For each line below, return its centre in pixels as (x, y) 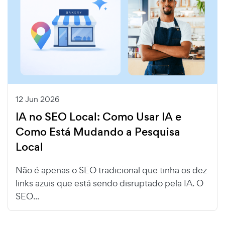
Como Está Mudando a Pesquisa (98, 132)
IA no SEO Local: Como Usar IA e (98, 117)
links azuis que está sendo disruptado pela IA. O (109, 183)
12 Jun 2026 (37, 99)
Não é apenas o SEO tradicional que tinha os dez (111, 170)
